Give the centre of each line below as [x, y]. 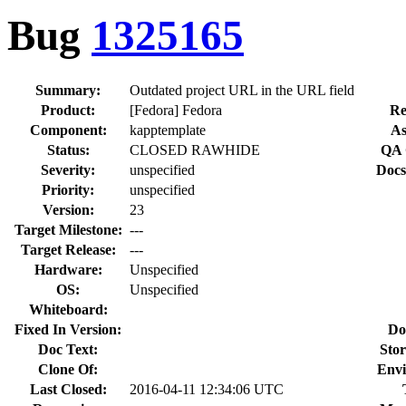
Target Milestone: [68, 229]
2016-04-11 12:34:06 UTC [207, 389]
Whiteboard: [68, 309]
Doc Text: [68, 349]
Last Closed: [68, 389]
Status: [68, 150]
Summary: [68, 90]
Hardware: [68, 269]
